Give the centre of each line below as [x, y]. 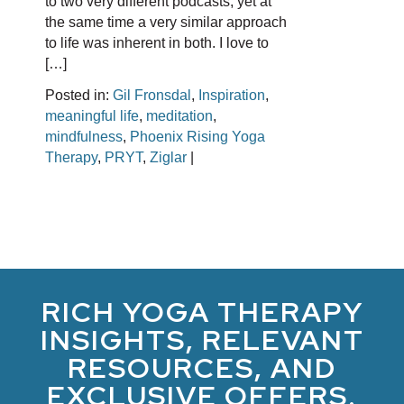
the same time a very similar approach [166, 22]
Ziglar [168, 157]
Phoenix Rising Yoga [197, 137]
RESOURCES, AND [202, 367]
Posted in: [79, 95]
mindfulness [84, 137]
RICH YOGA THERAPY [202, 312]
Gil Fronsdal [152, 95]
